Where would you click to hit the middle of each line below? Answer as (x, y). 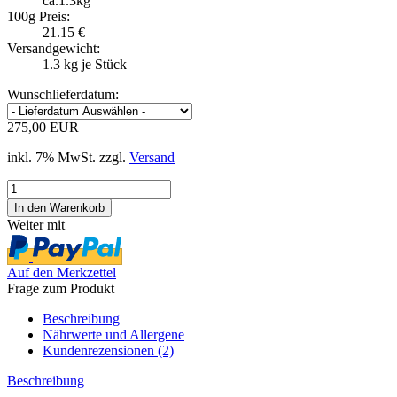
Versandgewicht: (54, 48)
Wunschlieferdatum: (63, 94)
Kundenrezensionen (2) (108, 350)
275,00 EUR (43, 127)
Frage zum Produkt (61, 288)
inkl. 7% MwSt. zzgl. (68, 157)
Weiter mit (36, 224)
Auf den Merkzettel (62, 272)
